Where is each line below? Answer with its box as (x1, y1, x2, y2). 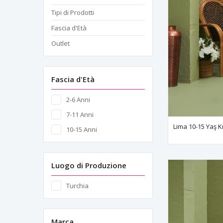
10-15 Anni (66, 125, 97, 134)
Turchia (66, 181, 89, 190)
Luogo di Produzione (51, 160, 126, 170)
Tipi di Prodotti (51, 8, 94, 17)
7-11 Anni (66, 110, 94, 119)
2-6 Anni (66, 95, 90, 104)
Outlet (51, 39, 70, 48)
